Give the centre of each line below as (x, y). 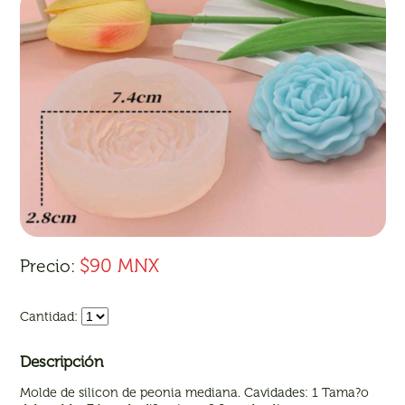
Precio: (50, 267)
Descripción (62, 362)
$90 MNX (120, 266)
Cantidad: (49, 317)
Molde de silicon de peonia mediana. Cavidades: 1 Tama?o (195, 392)
